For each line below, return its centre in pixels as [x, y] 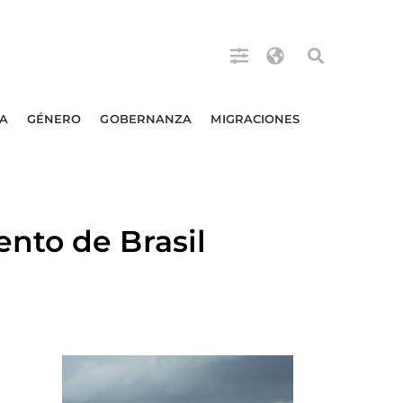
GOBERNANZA [146, 119]
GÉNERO [54, 119]
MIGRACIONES [255, 119]
